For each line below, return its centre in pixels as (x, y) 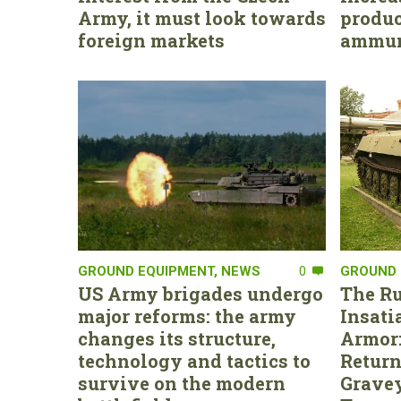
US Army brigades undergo (200, 294)
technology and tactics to (194, 361)
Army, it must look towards (202, 18)
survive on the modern (182, 384)
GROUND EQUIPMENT (146, 272)
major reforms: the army (187, 316)
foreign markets (151, 41)
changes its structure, (177, 339)
